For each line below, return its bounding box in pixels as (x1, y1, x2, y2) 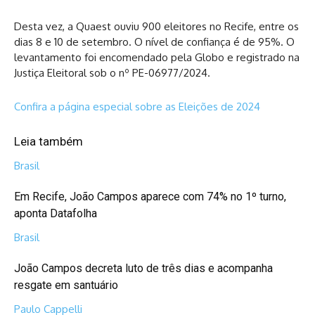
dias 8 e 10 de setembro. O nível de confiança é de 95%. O (14, 34, 295, 49)
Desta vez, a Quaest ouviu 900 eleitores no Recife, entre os (14, 19, 299, 33)
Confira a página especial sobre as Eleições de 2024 (14, 99, 260, 113)
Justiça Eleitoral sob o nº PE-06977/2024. (14, 65, 210, 79)
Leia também (14, 134, 83, 148)
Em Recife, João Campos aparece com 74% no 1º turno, (14, 189, 286, 203)
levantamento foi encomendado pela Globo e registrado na (14, 50, 300, 64)
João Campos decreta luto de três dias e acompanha (14, 261, 273, 275)
